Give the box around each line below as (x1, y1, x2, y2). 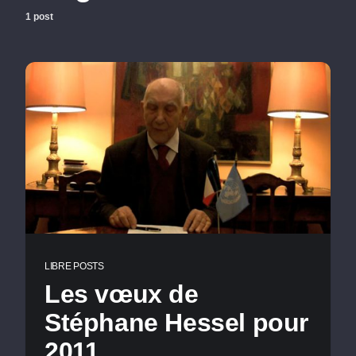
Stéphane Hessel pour (44, 308, 309, 337)
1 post (25, 11, 53, 22)
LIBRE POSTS (44, 261, 104, 272)
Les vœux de (44, 280, 199, 308)
